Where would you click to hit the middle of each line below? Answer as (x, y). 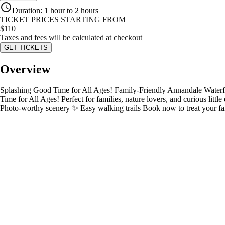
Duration (26, 10)
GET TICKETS (26, 47)
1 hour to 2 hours (71, 10)
